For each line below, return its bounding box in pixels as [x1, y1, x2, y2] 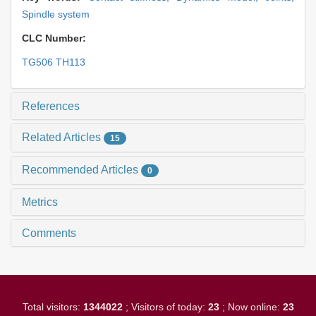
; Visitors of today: [122, 300, 208, 312]
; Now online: [219, 300, 283, 312]
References [22, 100, 80, 113]
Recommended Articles [22, 164, 141, 176]
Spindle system [22, 8, 90, 20]
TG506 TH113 [22, 56, 85, 68]
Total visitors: [22, 300, 83, 312]
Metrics [22, 195, 58, 208]
